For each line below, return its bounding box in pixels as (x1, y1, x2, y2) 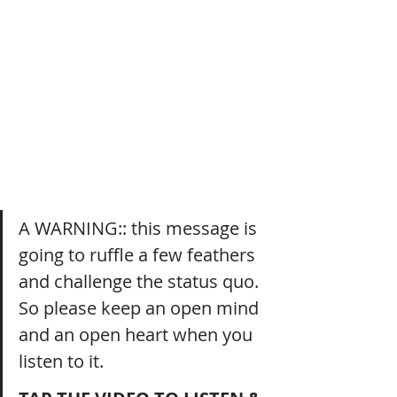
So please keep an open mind (19, 295, 263, 320)
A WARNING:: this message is (19, 215, 261, 240)
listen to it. (19, 348, 104, 373)
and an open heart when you (19, 322, 257, 346)
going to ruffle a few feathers (19, 242, 260, 267)
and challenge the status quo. (19, 269, 263, 293)
